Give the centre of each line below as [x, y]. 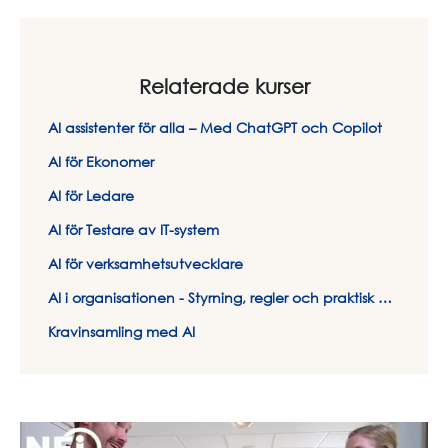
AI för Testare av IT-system [133, 229]
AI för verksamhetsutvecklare [145, 263]
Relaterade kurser [224, 85]
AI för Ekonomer [101, 161]
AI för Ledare [91, 195]
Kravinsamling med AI [121, 331]
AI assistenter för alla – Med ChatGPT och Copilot [215, 127]
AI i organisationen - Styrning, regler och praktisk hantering [385, 297]
